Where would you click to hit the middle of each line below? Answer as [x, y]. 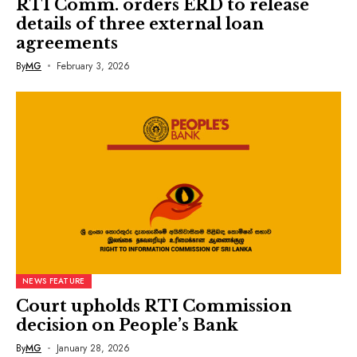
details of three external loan [140, 24]
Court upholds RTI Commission [154, 306]
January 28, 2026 [93, 348]
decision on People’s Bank [127, 325]
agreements [67, 43]
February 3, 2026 [93, 66]
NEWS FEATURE [54, 281]
